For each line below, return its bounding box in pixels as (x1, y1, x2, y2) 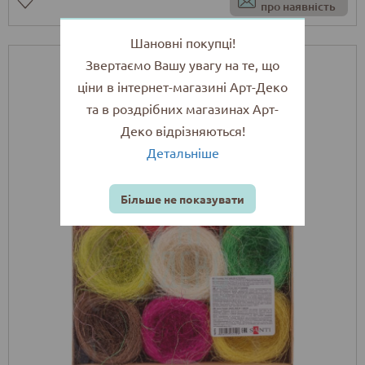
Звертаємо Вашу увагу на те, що (86, 56, 279, 73)
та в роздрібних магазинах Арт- (86, 100, 279, 117)
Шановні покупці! (130, 34, 235, 51)
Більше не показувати (121, 191, 244, 206)
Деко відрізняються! (120, 122, 245, 139)
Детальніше (146, 144, 219, 161)
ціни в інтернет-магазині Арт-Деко (77, 78, 288, 95)
